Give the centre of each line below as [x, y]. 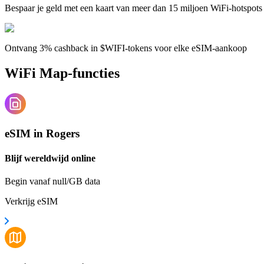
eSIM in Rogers [42, 134]
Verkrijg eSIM [31, 201]
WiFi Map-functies [62, 73]
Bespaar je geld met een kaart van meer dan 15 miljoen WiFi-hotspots [133, 8]
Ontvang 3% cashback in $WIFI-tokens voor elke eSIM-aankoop [126, 48]
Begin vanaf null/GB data [52, 181]
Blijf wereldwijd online [50, 158]
